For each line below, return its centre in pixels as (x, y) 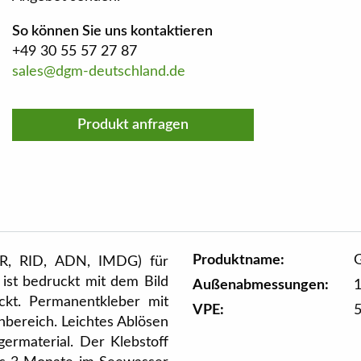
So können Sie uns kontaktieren (112, 31)
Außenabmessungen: (260, 285)
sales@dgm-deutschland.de (99, 72)
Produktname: (238, 260)
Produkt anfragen (133, 125)
